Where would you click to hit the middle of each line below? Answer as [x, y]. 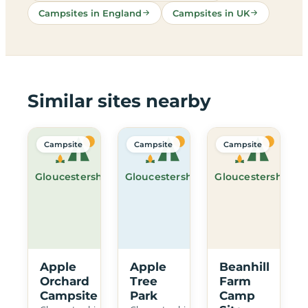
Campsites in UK [211, 13]
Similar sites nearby [119, 101]
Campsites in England [90, 13]
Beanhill [245, 266]
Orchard [65, 281]
